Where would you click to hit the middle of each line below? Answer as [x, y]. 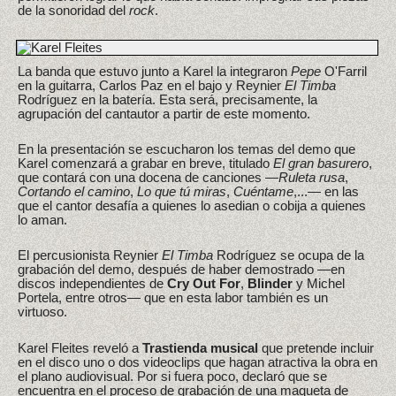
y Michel [319, 284]
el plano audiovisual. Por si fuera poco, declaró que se [172, 376]
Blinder [270, 284]
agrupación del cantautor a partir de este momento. [164, 113]
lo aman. [42, 219]
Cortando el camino [74, 191]
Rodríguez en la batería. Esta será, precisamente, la [168, 99]
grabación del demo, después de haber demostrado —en [181, 270]
